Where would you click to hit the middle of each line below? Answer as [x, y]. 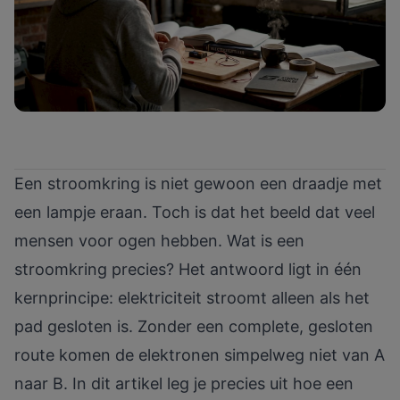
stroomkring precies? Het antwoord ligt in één [188, 270]
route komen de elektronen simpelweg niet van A [200, 355]
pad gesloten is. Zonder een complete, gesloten [194, 327]
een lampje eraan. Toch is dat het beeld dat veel [195, 212]
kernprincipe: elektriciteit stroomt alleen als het [192, 298]
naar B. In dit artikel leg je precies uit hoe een [184, 384]
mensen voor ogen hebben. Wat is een [159, 241]
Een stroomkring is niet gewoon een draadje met [198, 184]
